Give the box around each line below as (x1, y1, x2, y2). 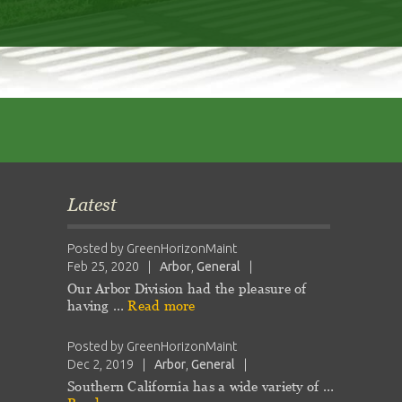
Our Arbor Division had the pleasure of (67, 281, 307, 296)
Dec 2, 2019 (67, 357, 135, 371)
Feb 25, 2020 (67, 259, 140, 274)
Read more (127, 298, 196, 313)
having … (67, 298, 128, 313)
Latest (67, 195, 118, 214)
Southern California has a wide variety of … (67, 379, 334, 394)
